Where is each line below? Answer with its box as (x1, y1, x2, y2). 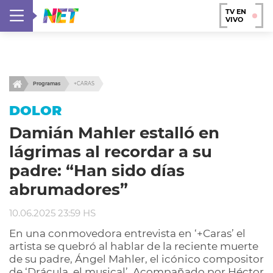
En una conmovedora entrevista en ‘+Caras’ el (9, 227, 246, 239)
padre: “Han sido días (9, 161, 185, 180)
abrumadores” (9, 180, 128, 199)
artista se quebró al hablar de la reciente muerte (9, 240, 258, 252)
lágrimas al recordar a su (9, 142, 212, 161)
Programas (33, 80, 60, 87)
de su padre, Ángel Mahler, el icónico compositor (9, 253, 264, 265)
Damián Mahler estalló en (9, 123, 219, 143)
